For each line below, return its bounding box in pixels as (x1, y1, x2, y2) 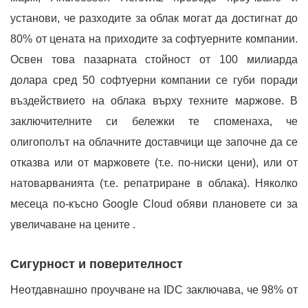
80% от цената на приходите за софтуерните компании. (10, 33, 298, 45)
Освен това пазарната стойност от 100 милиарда (10, 54, 298, 65)
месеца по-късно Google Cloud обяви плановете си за (10, 198, 298, 210)
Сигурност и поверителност (10, 257, 183, 271)
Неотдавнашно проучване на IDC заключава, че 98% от (10, 284, 298, 296)
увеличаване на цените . (10, 219, 135, 230)
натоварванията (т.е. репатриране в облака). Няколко (10, 177, 298, 189)
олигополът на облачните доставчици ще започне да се (10, 136, 298, 148)
